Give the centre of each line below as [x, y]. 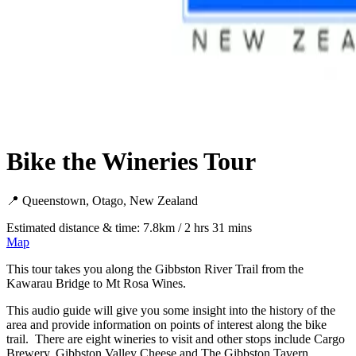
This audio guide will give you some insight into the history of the [171, 310]
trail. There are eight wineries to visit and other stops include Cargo [176, 339]
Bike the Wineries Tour [131, 162]
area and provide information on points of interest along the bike [166, 324]
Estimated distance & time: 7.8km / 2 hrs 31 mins [129, 227]
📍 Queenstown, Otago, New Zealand [102, 200]
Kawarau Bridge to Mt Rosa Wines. [96, 283]
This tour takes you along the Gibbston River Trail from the [155, 269]
